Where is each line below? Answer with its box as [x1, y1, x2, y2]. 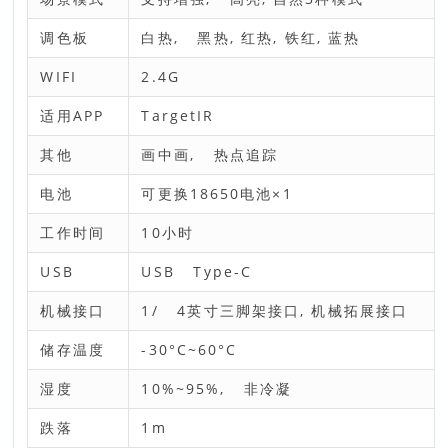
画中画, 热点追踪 [141, 145, 278, 164]
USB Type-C [141, 262, 253, 281]
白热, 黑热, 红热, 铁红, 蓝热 [141, 28, 361, 47]
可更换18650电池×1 [141, 184, 293, 203]
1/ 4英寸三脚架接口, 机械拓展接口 [141, 301, 409, 320]
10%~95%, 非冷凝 [141, 379, 293, 398]
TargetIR [141, 106, 215, 125]
